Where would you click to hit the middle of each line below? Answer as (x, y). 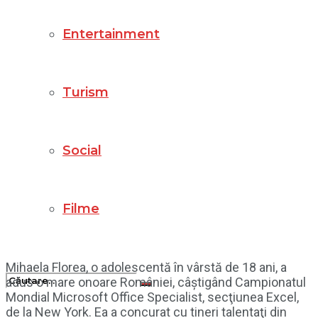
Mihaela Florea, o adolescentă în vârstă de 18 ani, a (146, 268)
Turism (86, 92)
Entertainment (111, 34)
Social (82, 150)
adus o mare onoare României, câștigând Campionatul (156, 283)
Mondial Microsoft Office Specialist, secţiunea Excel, (152, 297)
